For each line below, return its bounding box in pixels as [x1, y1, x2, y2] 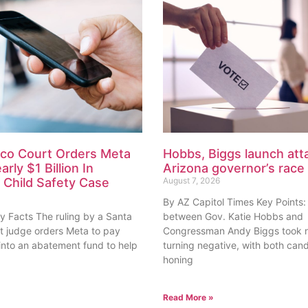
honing [163, 254, 194, 266]
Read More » [163, 292, 214, 303]
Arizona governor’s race [163, 161, 305, 176]
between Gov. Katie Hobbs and [163, 210, 304, 223]
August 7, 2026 [163, 175, 221, 186]
